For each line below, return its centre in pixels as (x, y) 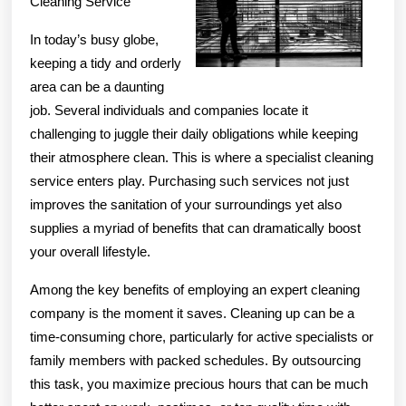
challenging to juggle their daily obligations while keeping (194, 133)
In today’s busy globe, (94, 39)
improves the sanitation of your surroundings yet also (186, 204)
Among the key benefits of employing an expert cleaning (195, 289)
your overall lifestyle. (90, 251)
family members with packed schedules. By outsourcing (195, 360)
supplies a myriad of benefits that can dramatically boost (195, 227)
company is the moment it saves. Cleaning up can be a (192, 313)
